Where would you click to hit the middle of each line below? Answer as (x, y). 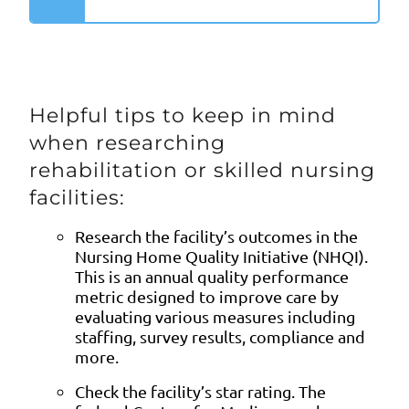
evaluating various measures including (215, 316)
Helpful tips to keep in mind (183, 115)
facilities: (77, 197)
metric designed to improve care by (207, 296)
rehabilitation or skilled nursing (202, 170)
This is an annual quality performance (212, 276)
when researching (127, 142)
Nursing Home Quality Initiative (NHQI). (221, 256)
